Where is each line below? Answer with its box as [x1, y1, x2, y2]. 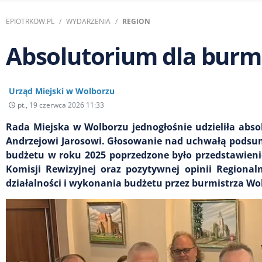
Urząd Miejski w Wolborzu [9, 85, 115, 96]
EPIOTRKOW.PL [6, 16, 54, 26]
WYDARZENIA [66, 16, 111, 26]
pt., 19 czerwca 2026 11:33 [16, 99, 104, 110]
